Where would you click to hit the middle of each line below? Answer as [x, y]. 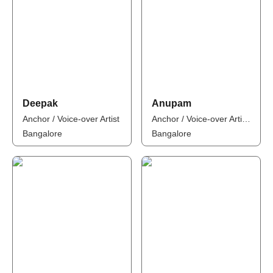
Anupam [172, 103]
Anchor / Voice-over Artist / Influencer [246, 119]
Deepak [40, 103]
